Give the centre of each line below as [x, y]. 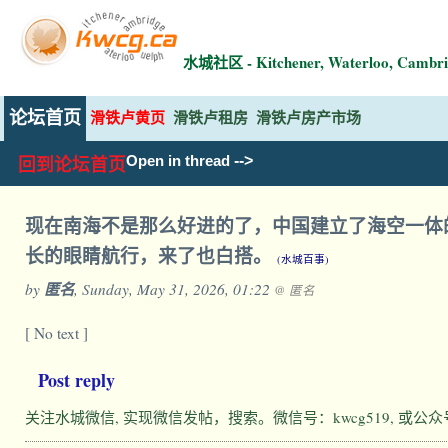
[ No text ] [56, 333]
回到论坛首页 [72, 165]
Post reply [76, 380]
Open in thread [178, 161]
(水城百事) [303, 259]
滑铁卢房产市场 [308, 117]
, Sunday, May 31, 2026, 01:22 [174, 288]
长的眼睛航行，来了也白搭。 [151, 255]
